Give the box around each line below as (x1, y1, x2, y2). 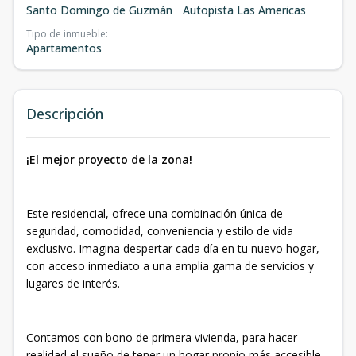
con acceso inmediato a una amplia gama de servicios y (26, 258, 314, 273)
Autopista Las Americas (183, 2, 306, 17)
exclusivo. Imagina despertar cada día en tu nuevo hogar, (26, 241, 319, 256)
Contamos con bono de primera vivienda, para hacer (26, 330, 297, 345)
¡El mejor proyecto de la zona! (26, 152, 192, 167)
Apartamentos (26, 41, 102, 56)
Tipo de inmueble (26, 27, 106, 41)
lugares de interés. (26, 276, 123, 291)
